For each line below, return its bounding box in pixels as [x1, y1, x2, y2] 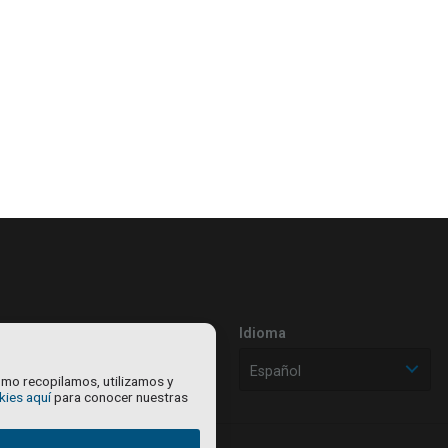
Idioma [239, 324, 286, 342]
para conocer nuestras [51, 389, 188, 405]
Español [250, 362, 301, 380]
